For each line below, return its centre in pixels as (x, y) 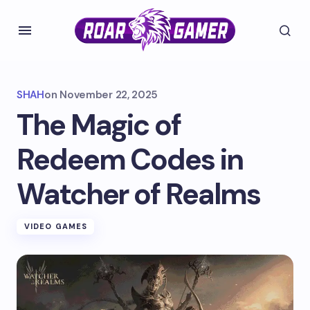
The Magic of (99, 125)
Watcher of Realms (139, 194)
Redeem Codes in (130, 159)
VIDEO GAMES (56, 226)
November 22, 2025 (109, 95)
